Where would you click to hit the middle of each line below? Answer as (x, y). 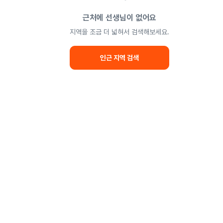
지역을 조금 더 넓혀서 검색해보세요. (119, 32)
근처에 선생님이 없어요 (119, 18)
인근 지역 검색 (119, 58)
